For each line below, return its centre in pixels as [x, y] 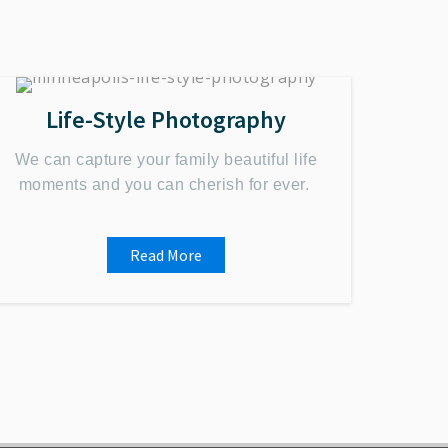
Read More [166, 255]
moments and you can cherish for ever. [166, 184]
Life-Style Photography [166, 119]
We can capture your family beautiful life [166, 159]
